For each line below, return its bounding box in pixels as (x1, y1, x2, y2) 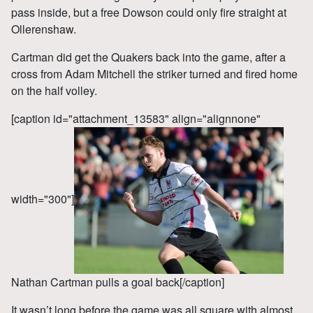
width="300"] (11, 191, 74, 207)
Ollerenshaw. (11, 20, 76, 37)
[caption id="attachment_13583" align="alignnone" (11, 110, 261, 126)
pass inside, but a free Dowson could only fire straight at (11, 3, 286, 20)
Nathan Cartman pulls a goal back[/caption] (11, 273, 224, 290)
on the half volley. (11, 82, 97, 99)
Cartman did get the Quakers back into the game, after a (11, 48, 286, 65)
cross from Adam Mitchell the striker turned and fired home (11, 65, 298, 82)
